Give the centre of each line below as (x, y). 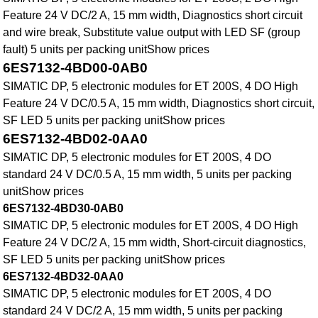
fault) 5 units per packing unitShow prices (106, 50)
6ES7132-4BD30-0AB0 (64, 209)
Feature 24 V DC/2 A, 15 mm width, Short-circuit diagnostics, (155, 243)
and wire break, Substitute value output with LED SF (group (152, 33)
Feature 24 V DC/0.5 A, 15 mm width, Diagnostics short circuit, (159, 104)
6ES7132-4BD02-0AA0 (76, 139)
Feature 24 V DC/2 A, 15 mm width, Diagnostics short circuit (153, 16)
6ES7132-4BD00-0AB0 (76, 68)
